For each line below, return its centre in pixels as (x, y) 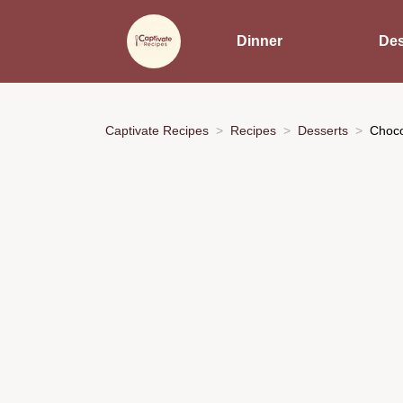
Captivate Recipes (157, 130)
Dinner (259, 41)
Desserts (323, 130)
